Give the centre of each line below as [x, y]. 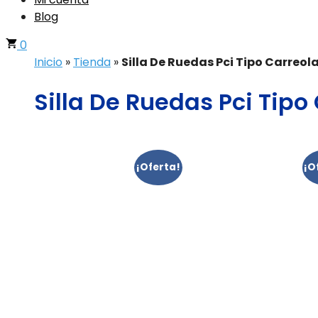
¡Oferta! [158, 167]
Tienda [92, 62]
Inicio [48, 62]
